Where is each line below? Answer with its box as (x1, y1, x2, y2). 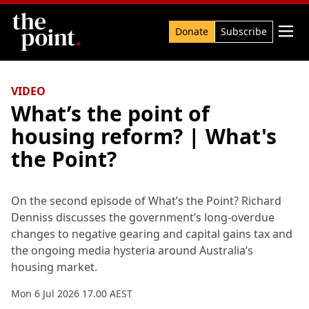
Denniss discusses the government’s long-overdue (11, 210, 275, 225)
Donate (175, 25, 208, 38)
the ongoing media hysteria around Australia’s (11, 243, 253, 258)
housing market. (11, 259, 97, 275)
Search (10, 19, 46, 34)
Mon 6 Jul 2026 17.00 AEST (11, 287, 132, 300)
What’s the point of (11, 99, 210, 128)
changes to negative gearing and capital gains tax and (11, 226, 292, 241)
